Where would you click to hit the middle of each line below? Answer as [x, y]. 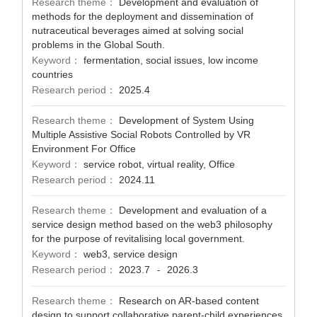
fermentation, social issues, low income [171, 60]
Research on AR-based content [189, 301]
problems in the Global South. [98, 45]
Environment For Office [84, 149]
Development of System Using [186, 120]
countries [52, 74]
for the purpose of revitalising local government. [138, 238]
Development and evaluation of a [193, 210]
